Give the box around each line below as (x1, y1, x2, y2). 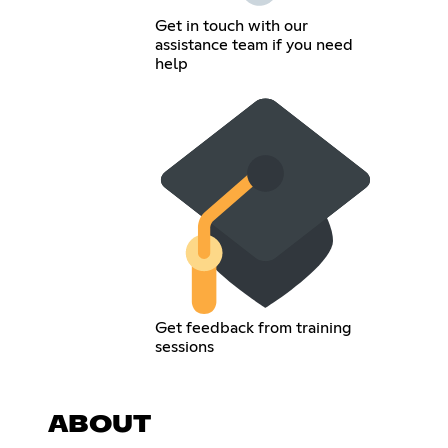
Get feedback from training (155, 319, 353, 336)
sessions (155, 338, 215, 355)
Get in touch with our (155, 17, 309, 34)
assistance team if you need (155, 36, 354, 53)
